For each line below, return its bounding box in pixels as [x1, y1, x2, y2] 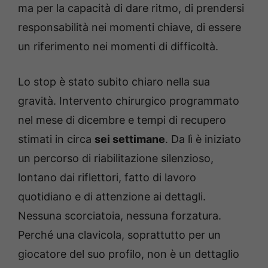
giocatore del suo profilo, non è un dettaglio [18, 247, 239, 260]
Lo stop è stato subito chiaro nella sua [18, 75, 210, 88]
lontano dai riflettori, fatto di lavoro [18, 170, 196, 184]
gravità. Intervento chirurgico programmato [18, 94, 239, 107]
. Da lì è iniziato [165, 132, 241, 145]
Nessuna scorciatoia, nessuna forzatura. [18, 209, 221, 222]
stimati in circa [18, 132, 95, 145]
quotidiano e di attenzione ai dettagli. [18, 190, 206, 203]
